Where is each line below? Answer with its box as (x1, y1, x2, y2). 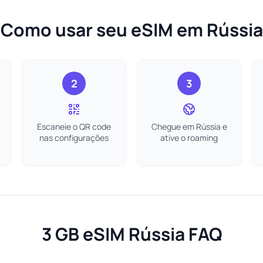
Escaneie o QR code (37, 121, 111, 132)
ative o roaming (160, 132, 218, 143)
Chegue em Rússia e (151, 121, 227, 132)
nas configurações (39, 132, 109, 143)
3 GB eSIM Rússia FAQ (41, 222, 222, 246)
